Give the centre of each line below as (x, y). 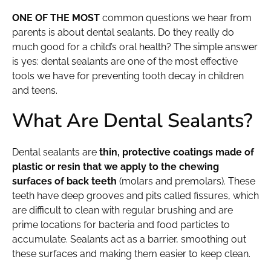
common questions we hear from (176, 18)
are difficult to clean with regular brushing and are (122, 210)
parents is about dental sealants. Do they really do (123, 32)
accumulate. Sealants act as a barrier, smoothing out (129, 239)
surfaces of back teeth (64, 181)
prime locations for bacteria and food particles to (121, 224)
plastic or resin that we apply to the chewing (116, 166)
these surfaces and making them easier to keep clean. (131, 253)
